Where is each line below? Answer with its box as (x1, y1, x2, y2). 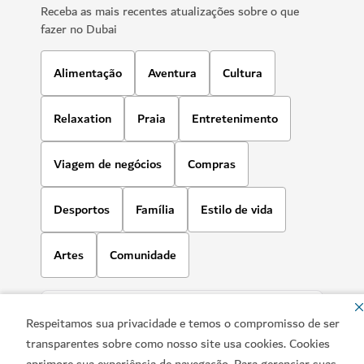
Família (136, 199, 175, 221)
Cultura (223, 63, 262, 84)
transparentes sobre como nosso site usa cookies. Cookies (26, 332, 330, 354)
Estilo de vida (201, 199, 273, 221)
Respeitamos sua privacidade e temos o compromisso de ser (26, 312, 340, 334)
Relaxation (54, 108, 111, 130)
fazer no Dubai (41, 19, 117, 41)
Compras (188, 154, 236, 175)
